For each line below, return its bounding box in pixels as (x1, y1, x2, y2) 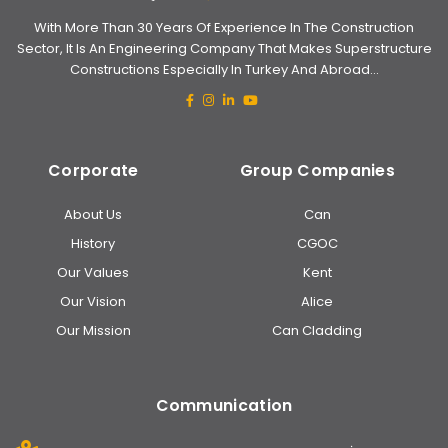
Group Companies (239, 159, 396, 183)
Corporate (47, 159, 139, 183)
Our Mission (55, 321, 131, 341)
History (71, 234, 116, 254)
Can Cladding (272, 321, 363, 341)
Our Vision (60, 292, 127, 312)
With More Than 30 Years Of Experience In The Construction (34, 18, 414, 38)
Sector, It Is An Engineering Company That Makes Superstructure (16, 39, 432, 59)
